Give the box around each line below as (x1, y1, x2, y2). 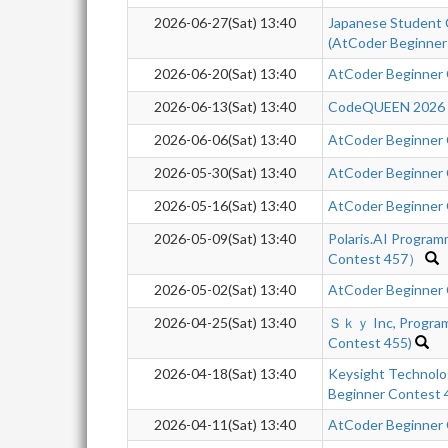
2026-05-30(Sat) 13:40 (154, 164, 296, 181)
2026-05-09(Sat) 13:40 (154, 230, 296, 247)
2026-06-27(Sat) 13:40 (154, 14, 296, 31)
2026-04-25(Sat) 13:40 (154, 314, 296, 331)
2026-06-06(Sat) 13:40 (154, 131, 296, 148)
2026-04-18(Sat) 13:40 (154, 365, 296, 382)
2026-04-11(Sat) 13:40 (154, 416, 296, 433)
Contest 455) (328, 334, 412, 351)
